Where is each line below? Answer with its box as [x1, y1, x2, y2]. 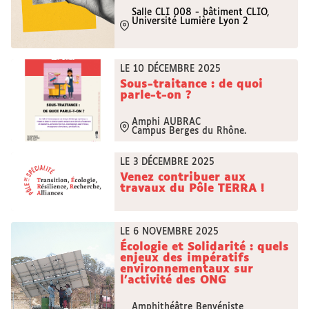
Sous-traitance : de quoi [120, 79, 263, 90]
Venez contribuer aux [120, 172, 246, 183]
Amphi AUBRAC [132, 118, 201, 127]
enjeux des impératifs [120, 252, 250, 264]
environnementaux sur [120, 263, 253, 275]
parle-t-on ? [120, 90, 192, 101]
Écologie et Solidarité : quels [120, 241, 289, 253]
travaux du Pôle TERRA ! [120, 183, 264, 195]
